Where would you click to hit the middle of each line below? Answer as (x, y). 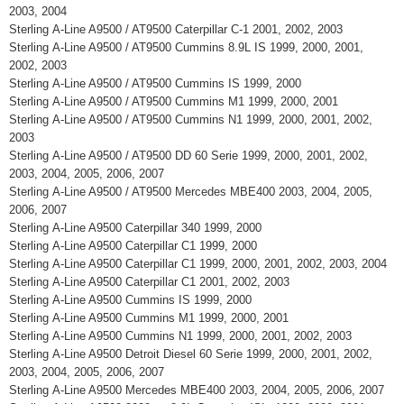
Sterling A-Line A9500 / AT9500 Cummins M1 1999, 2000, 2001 (177, 101)
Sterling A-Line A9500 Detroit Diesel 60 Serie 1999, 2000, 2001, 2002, (191, 354)
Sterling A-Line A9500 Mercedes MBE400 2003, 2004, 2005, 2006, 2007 (200, 390)
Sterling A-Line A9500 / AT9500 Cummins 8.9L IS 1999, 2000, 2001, (186, 47)
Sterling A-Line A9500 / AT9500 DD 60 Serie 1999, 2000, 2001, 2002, (188, 156)
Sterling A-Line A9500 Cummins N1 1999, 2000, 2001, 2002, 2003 (184, 336)
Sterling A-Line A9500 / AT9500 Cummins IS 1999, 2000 (159, 83)
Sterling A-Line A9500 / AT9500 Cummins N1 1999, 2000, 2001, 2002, (191, 119)
